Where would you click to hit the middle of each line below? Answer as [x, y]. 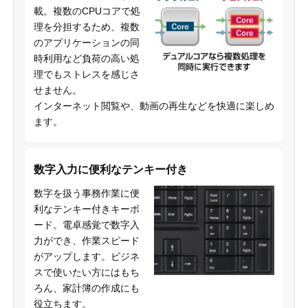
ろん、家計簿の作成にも [86, 288]
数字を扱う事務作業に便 [86, 193]
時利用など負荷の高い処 [86, 58]
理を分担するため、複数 [86, 26]
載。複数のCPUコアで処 [87, 11]
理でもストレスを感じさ [86, 74]
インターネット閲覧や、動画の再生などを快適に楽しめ [154, 106]
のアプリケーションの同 [86, 42]
